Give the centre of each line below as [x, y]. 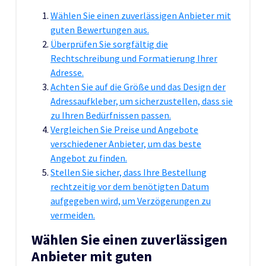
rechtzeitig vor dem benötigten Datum [130, 186]
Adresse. [67, 72]
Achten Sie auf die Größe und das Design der [138, 86]
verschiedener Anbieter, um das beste [126, 143]
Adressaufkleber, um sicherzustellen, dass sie [142, 101]
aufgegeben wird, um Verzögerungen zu [131, 200]
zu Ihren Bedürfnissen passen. [111, 115]
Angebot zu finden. [89, 158]
